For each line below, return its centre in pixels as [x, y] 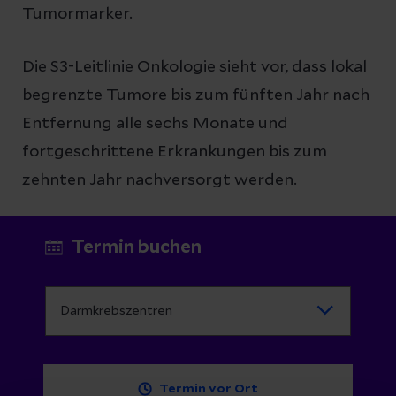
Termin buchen [137, 247]
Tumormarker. [77, 14]
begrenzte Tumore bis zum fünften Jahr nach [196, 95]
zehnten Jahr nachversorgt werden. [160, 180]
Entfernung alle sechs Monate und [155, 123]
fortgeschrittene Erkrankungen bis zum [175, 152]
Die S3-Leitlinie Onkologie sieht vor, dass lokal [194, 67]
